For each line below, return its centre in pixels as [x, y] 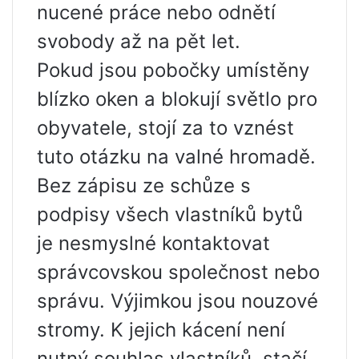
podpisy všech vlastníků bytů [170, 215]
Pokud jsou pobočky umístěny [173, 71]
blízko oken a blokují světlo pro [177, 99]
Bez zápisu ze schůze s [144, 186]
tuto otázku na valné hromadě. [176, 157]
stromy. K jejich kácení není [161, 330]
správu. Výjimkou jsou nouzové [177, 301]
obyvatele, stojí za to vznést [165, 128]
